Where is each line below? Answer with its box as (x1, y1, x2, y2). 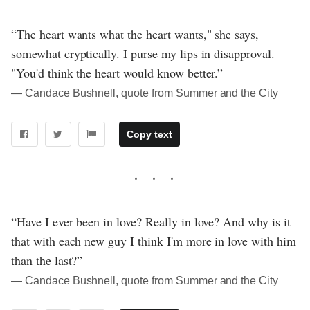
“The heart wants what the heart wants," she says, (11, 26, 259, 43)
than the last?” (11, 252, 83, 269)
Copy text (126, 129, 172, 140)
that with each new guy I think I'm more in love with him (11, 232, 296, 250)
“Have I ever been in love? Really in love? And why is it (11, 213, 291, 230)
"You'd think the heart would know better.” (11, 64, 224, 82)
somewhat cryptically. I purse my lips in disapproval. (11, 45, 275, 62)
